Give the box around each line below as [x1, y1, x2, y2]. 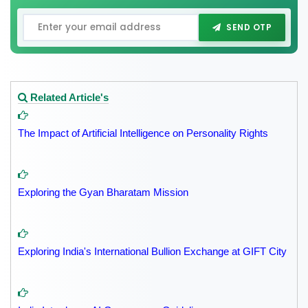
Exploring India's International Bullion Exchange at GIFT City [18, 245, 287, 258]
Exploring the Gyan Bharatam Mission [18, 186, 188, 199]
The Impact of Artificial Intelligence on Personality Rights [18, 127, 268, 140]
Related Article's [27, 91, 109, 104]
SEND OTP [226, 21, 272, 34]
